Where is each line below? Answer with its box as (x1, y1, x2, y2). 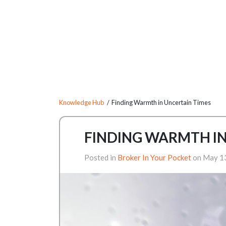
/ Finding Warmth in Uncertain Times (104, 98, 211, 106)
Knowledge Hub (59, 98, 104, 106)
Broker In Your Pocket (118, 153, 191, 162)
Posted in (84, 153, 118, 162)
